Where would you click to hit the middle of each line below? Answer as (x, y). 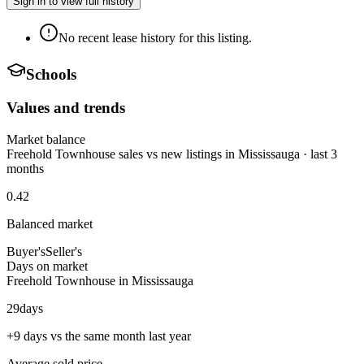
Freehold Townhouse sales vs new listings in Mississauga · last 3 (172, 154)
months (25, 168)
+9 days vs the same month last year (99, 336)
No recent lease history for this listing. (155, 37)
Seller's (64, 251)
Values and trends (66, 107)
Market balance (46, 139)
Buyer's (26, 251)
